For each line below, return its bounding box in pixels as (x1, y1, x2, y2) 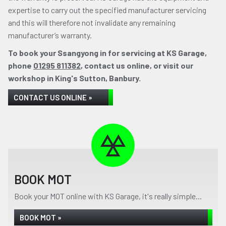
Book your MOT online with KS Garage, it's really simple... (14, 191, 202, 201)
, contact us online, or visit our (81, 61, 193, 70)
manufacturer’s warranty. (8, 30, 92, 40)
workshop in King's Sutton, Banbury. (8, 73, 141, 83)
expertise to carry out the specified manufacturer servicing (8, 5, 206, 15)
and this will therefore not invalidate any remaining (8, 18, 176, 27)
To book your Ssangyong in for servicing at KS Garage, (8, 48, 207, 58)
